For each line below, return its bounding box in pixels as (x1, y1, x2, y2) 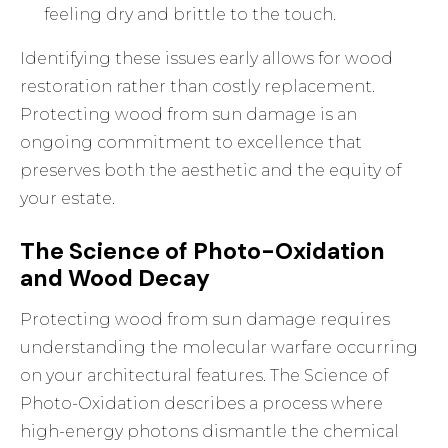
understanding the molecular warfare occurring (20, 338, 419, 358)
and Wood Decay (20, 263, 211, 294)
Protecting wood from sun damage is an (20, 105, 358, 125)
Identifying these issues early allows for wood (20, 49, 394, 69)
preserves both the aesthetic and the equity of (20, 161, 402, 181)
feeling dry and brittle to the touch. (44, 5, 337, 25)
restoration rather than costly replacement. (20, 77, 376, 97)
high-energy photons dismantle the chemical (20, 422, 400, 442)
